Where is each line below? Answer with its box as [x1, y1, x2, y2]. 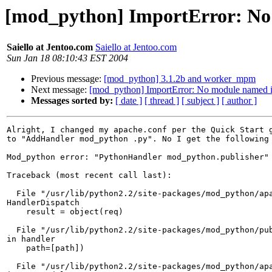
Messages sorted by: [31, 95, 113, 106]
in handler [7, 234, 55, 244]
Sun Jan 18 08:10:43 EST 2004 [7, 53, 128, 64]
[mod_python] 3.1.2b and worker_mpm [104, 73, 256, 84]
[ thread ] [144, 95, 179, 106]
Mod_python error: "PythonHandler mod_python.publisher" [7, 152, 269, 162]
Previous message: [31, 73, 104, 84]
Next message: [31, 84, 89, 95]
